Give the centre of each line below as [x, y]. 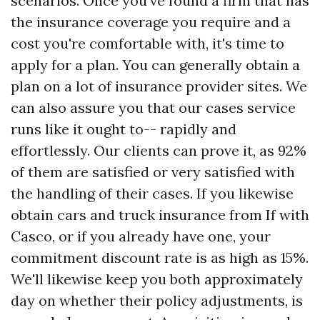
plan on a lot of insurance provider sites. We [159, 86]
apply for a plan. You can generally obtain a [155, 65]
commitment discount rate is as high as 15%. [160, 257]
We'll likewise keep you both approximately [157, 279]
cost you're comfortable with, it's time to [147, 43]
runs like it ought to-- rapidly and [124, 129]
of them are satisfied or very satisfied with [153, 172]
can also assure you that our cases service [153, 107]
